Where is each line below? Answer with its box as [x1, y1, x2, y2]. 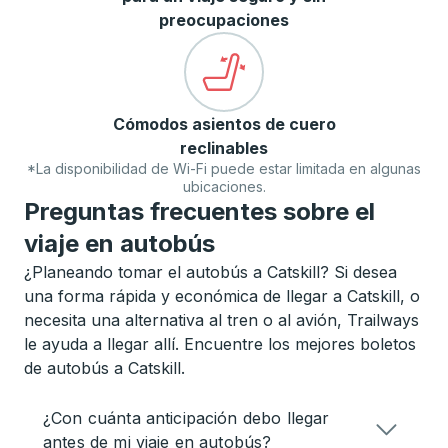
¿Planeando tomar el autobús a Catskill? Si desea [24, 262, 397, 282]
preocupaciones [159, 10, 289, 30]
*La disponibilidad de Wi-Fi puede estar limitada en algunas [27, 160, 421, 177]
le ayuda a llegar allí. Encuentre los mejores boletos [24, 334, 416, 354]
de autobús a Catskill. [24, 358, 185, 378]
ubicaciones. [182, 178, 266, 195]
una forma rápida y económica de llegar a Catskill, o [24, 286, 420, 306]
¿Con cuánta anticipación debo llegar [43, 408, 330, 428]
